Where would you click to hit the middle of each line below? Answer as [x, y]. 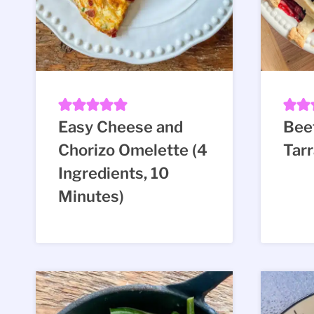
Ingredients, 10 [114, 173]
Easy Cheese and [121, 127]
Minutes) [91, 196]
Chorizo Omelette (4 [133, 150]
